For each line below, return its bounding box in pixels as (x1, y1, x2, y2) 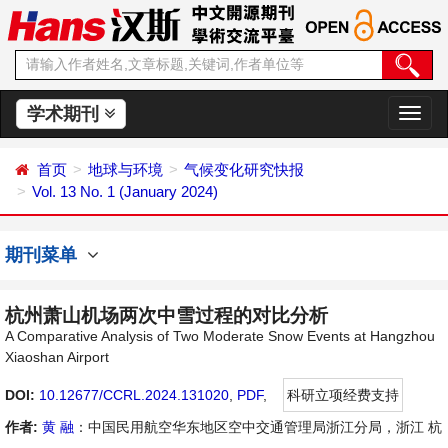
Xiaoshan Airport (5, 349, 109, 365)
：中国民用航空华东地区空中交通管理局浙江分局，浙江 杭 (74, 419, 442, 435)
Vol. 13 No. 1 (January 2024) (32, 183, 218, 200)
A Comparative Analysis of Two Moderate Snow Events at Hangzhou (5, 328, 435, 344)
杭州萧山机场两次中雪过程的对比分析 (5, 305, 328, 326)
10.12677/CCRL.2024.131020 (39, 387, 229, 403)
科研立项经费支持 (287, 387, 399, 403)
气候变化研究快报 (184, 161, 304, 178)
